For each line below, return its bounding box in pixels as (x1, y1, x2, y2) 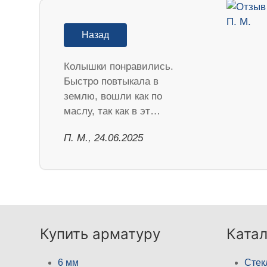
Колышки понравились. (64, 60, 174, 72)
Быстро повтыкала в (64, 75, 159, 87)
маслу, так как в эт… (64, 105, 161, 117)
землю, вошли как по (64, 90, 163, 102)
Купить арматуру (40, 225, 161, 243)
